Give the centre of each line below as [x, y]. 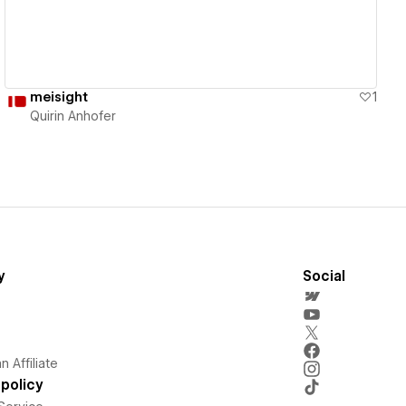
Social [324, 276]
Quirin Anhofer [73, 116]
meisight [59, 97]
